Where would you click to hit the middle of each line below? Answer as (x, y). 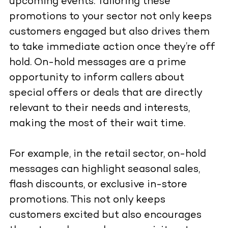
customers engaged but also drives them (109, 33)
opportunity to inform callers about (96, 78)
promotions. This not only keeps (87, 201)
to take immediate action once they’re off (112, 48)
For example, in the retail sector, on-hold (107, 155)
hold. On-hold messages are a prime (97, 63)
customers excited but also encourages (105, 216)
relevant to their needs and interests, (99, 109)
